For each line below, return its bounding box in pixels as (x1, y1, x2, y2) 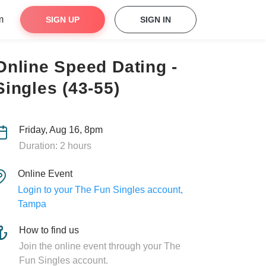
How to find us (19, 225, 79, 235)
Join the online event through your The (19, 241, 180, 251)
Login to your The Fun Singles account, (17, 185, 183, 195)
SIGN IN (140, 15, 171, 24)
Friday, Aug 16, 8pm (18, 125, 103, 135)
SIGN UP (46, 15, 80, 24)
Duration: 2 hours (18, 141, 91, 151)
